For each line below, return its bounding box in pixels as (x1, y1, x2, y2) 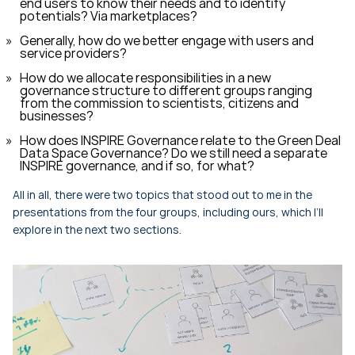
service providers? (20, 44, 127, 62)
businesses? (20, 106, 94, 124)
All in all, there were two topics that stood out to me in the (13, 186, 312, 202)
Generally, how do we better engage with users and (20, 31, 314, 49)
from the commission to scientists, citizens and (20, 94, 299, 112)
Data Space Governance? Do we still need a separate (20, 143, 327, 162)
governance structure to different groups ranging (20, 81, 312, 99)
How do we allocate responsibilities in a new (20, 68, 271, 86)
